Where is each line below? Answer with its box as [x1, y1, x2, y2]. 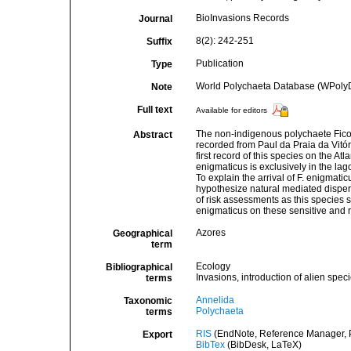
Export [142, 329, 172, 340]
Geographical [112, 228, 172, 239]
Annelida [195, 295, 234, 306]
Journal [138, 13, 172, 24]
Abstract [132, 129, 172, 140]
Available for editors [195, 106, 267, 115]
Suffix [146, 36, 172, 47]
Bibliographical [105, 262, 172, 273]
